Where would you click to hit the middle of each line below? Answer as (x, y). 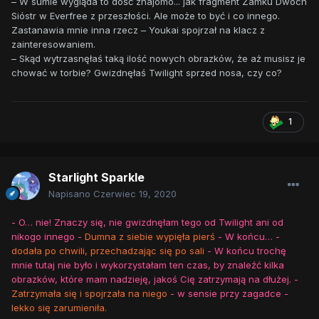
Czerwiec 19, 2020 (135, 194)
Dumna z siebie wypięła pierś (150, 237)
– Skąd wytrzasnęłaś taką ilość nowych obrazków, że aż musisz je (158, 59)
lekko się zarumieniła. (59, 308)
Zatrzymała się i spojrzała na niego (89, 294)
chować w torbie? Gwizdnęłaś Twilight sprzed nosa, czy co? (147, 73)
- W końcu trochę (247, 251)
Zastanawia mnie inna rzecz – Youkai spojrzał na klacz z (138, 30)
